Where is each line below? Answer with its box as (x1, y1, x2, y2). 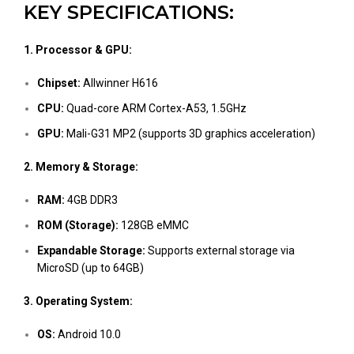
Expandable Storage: (37, 244, 145, 257)
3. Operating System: (24, 295, 133, 307)
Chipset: (37, 77, 81, 89)
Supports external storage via (145, 244, 295, 257)
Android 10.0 (55, 328, 121, 341)
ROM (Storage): (37, 219, 119, 232)
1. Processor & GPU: (24, 43, 132, 56)
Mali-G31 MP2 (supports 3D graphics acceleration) (64, 127, 315, 140)
